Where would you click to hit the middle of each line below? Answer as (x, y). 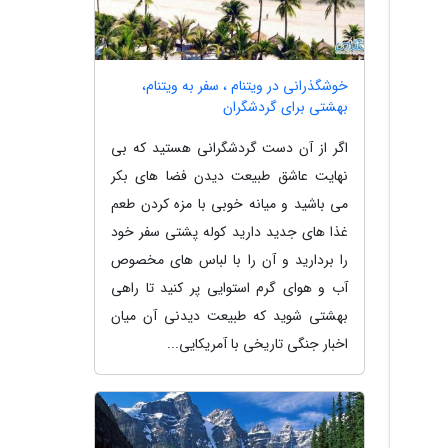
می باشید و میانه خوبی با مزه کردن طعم (229, 204)
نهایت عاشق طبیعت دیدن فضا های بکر (229, 176)
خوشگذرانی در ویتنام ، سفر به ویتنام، (245, 86)
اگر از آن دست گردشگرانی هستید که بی (229, 148)
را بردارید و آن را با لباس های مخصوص (229, 260)
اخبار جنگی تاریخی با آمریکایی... (257, 344)
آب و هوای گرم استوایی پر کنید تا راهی (229, 288)
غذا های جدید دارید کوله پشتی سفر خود (229, 232)
